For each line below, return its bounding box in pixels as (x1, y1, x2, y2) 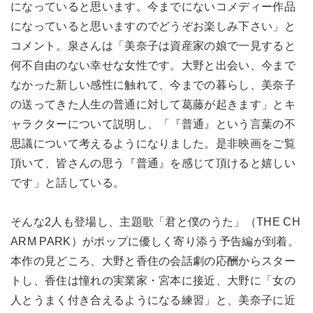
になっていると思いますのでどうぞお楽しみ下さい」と (10, 20, 296, 32)
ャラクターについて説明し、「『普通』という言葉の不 (10, 117, 296, 130)
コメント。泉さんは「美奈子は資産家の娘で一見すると (10, 39, 296, 52)
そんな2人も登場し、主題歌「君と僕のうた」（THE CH (10, 215, 300, 228)
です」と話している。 (10, 176, 125, 189)
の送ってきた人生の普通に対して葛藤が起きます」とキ (10, 98, 296, 110)
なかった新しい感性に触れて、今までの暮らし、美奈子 (10, 78, 296, 91)
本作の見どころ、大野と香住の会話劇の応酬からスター (10, 254, 296, 267)
